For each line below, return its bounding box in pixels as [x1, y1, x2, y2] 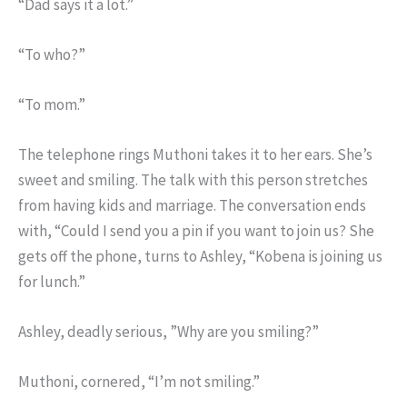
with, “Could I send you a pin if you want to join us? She [18, 221, 374, 242]
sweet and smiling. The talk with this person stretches [18, 170, 368, 191]
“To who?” [18, 44, 85, 65]
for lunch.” [18, 272, 85, 293]
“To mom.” [18, 94, 85, 114]
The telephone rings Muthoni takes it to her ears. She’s [18, 144, 372, 165]
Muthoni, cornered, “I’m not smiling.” [18, 372, 260, 392]
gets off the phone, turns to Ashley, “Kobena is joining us [18, 246, 382, 267]
